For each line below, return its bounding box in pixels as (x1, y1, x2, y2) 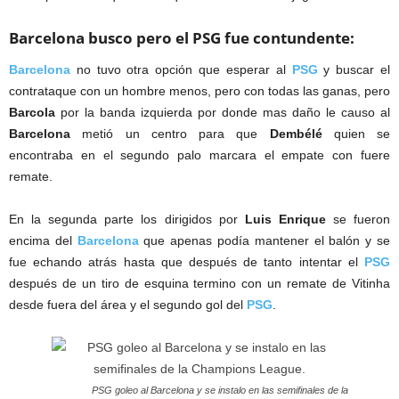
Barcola (9, 104, 55, 119)
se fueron (325, 211, 391, 226)
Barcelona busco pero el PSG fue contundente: (9, 27, 354, 48)
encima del (9, 232, 77, 248)
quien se (322, 126, 390, 141)
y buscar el (317, 61, 391, 77)
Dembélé (269, 126, 322, 141)
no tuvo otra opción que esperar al (70, 61, 292, 77)
